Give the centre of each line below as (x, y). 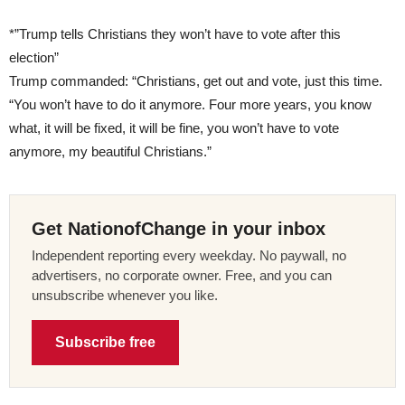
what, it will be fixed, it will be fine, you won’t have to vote (174, 127)
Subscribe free (105, 342)
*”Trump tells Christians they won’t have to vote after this (175, 33)
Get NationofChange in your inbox (179, 228)
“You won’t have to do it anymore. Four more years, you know (190, 104)
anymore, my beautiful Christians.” (110, 151)
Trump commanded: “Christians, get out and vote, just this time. (196, 80)
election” (36, 57)
